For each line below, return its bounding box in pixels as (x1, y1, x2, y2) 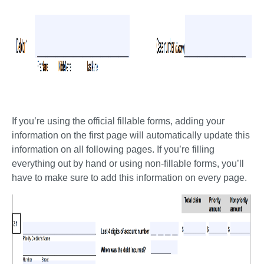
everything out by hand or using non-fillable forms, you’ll (12, 159, 244, 169)
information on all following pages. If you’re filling (12, 144, 214, 154)
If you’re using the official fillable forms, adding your (12, 116, 225, 126)
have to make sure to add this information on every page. (12, 173, 249, 183)
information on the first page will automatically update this (12, 130, 250, 140)
